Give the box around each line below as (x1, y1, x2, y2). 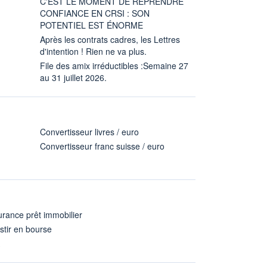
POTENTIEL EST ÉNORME (40, 18, 143, 31)
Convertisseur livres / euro (40, 125, 139, 138)
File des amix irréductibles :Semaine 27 (40, 59, 188, 72)
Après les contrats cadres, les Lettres (40, 33, 180, 45)
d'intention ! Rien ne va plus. (40, 45, 147, 57)
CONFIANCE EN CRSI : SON (40, 7, 150, 19)
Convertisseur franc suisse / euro (40, 139, 164, 152)
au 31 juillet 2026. (40, 71, 107, 83)
